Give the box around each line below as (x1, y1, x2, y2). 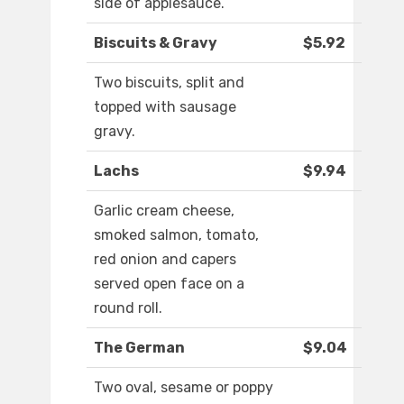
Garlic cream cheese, (94, 202, 234, 220)
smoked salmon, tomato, (94, 226, 259, 244)
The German (94, 339, 185, 357)
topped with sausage (94, 98, 236, 116)
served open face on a (94, 275, 244, 293)
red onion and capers (94, 251, 236, 269)
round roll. (94, 299, 162, 317)
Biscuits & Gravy (94, 34, 217, 52)
